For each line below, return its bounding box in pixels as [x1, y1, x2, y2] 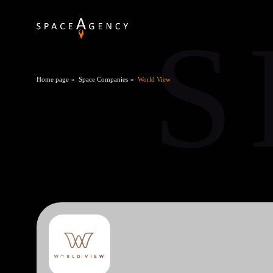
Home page [37, 76, 69, 83]
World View [138, 76, 171, 83]
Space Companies [79, 76, 128, 83]
